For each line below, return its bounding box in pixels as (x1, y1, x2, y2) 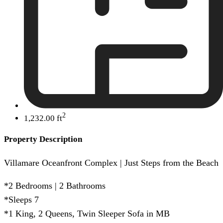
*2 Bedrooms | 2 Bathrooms (4, 180, 106, 191)
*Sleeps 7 (4, 194, 39, 205)
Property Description (4, 134, 82, 144)
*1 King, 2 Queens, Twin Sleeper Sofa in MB (4, 208, 170, 219)
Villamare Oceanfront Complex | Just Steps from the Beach (4, 157, 219, 168)
